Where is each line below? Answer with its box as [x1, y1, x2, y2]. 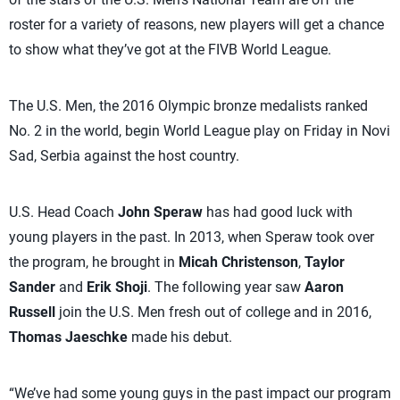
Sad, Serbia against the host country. [9, 147, 239, 164]
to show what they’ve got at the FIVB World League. [9, 41, 331, 58]
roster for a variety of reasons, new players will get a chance [9, 16, 384, 33]
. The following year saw [147, 279, 304, 296]
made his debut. [128, 329, 232, 346]
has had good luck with [203, 204, 353, 221]
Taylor [304, 254, 345, 271]
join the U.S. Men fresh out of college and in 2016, [55, 304, 371, 321]
